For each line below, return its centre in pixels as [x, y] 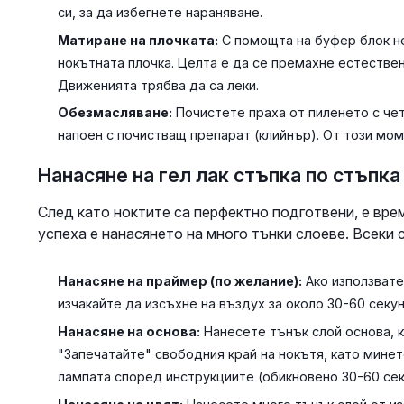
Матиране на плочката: [138, 40]
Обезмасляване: [115, 113]
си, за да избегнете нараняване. [160, 13]
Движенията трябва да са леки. [158, 85]
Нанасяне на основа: [129, 331]
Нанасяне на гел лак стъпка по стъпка [219, 175]
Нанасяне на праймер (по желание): [179, 281]
